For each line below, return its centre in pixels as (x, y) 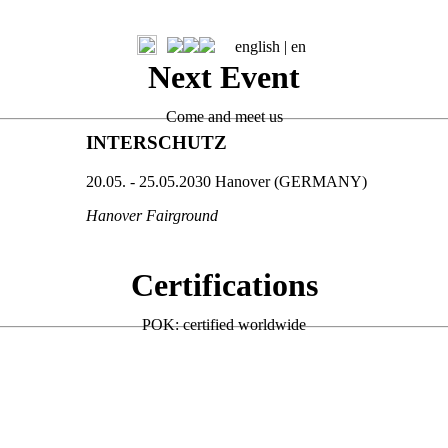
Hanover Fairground (151, 215)
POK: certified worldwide (224, 324)
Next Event (224, 77)
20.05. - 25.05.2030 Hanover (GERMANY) (226, 181)
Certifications (224, 285)
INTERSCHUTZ (156, 142)
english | (263, 46)
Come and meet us (224, 116)
